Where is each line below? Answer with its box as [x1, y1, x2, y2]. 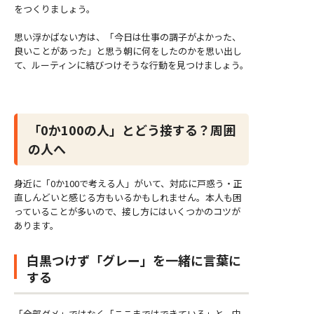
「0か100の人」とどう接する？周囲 [28, 120, 235, 139]
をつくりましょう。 [14, 2, 95, 16]
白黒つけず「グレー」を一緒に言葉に [27, 251, 241, 270]
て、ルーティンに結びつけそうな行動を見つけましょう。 [14, 57, 249, 71]
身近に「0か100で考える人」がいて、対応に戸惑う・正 [14, 177, 243, 191]
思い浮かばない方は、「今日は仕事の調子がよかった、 [14, 29, 241, 43]
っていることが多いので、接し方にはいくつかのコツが [14, 205, 240, 219]
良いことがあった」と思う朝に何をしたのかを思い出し [14, 43, 242, 57]
